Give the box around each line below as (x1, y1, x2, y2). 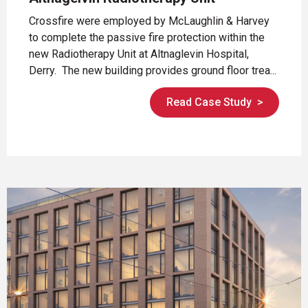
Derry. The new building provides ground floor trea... (29, 63, 276, 77)
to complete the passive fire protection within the (29, 30, 265, 44)
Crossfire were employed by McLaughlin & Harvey (29, 14, 269, 27)
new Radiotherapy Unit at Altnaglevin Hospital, (29, 47, 249, 60)
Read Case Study (166, 96, 252, 109)
